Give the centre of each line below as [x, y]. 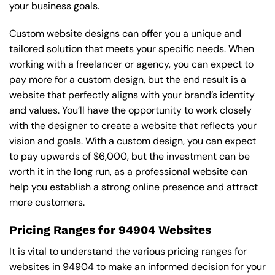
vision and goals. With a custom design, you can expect [133, 141]
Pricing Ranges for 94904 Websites [110, 230]
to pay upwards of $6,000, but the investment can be [130, 157]
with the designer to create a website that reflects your [133, 126]
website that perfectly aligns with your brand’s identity [132, 95]
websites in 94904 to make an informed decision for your [137, 266]
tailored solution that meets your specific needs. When [132, 49]
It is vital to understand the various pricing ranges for [128, 251]
